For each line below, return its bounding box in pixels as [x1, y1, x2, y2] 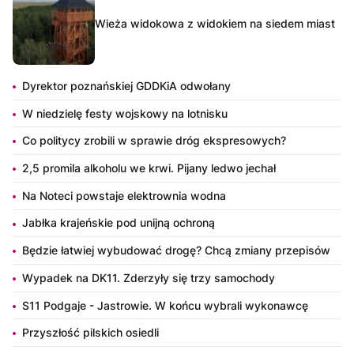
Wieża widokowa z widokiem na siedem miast [95, 16, 335, 30]
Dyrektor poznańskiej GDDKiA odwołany [22, 78, 231, 92]
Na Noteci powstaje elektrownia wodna [22, 188, 226, 202]
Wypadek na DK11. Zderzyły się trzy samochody [22, 270, 275, 284]
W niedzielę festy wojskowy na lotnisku [22, 106, 228, 120]
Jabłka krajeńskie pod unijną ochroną [22, 216, 215, 230]
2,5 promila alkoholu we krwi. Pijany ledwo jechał [22, 160, 276, 175]
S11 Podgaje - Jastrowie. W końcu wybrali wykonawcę [22, 298, 308, 312]
